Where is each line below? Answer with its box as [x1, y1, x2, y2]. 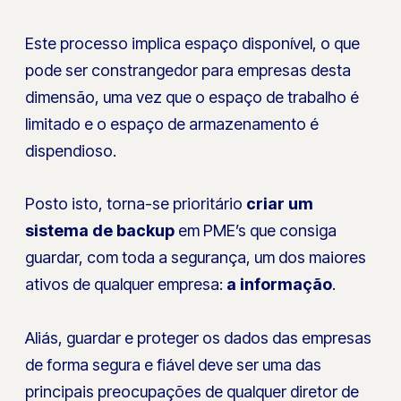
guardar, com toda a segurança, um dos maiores [25, 247, 367, 267]
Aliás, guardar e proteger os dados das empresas [25, 328, 372, 347]
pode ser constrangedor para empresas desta [25, 60, 352, 80]
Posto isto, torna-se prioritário [25, 193, 247, 213]
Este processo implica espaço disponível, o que [25, 33, 361, 53]
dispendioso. [25, 141, 117, 160]
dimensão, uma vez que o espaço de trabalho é [25, 87, 360, 107]
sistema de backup [25, 220, 175, 240]
